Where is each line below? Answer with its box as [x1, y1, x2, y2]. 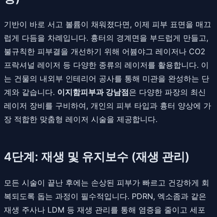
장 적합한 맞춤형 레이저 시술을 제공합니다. [4, 114, 157, 124]
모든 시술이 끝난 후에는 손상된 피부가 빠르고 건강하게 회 [4, 177, 209, 187]
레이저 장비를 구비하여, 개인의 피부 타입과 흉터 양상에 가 [4, 100, 211, 110]
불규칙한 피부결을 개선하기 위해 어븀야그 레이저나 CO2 [4, 46, 205, 56]
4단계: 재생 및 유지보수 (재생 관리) [4, 149, 189, 164]
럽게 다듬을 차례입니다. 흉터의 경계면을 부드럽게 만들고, [4, 32, 208, 43]
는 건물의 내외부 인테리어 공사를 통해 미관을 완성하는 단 [4, 73, 209, 83]
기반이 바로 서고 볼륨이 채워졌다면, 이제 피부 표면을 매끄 [4, 19, 211, 29]
